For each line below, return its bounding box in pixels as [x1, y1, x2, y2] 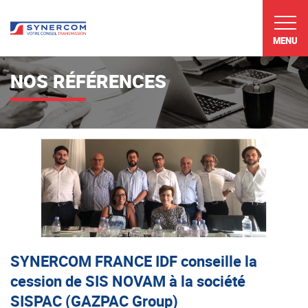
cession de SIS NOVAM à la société [10, 271, 245, 291]
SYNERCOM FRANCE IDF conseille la [10, 251, 257, 272]
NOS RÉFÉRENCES [10, 68, 166, 93]
